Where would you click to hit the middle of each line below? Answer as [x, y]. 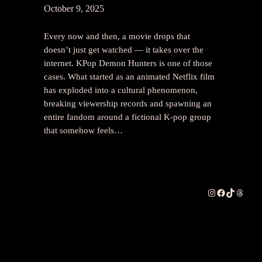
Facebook [234, 192]
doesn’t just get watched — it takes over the [124, 50]
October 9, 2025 [74, 9]
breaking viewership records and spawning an [128, 104]
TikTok [238, 192]
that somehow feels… [84, 131]
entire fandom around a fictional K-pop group [128, 117]
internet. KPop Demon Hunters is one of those [128, 63]
